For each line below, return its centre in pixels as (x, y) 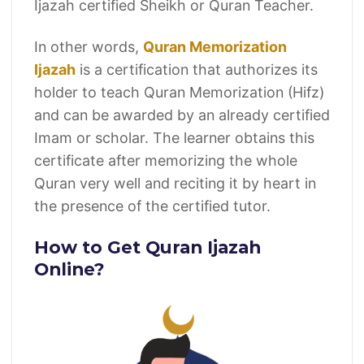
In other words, (88, 46)
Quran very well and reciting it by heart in (175, 183)
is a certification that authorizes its (196, 69)
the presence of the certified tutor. (152, 206)
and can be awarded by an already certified (182, 115)
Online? (69, 269)
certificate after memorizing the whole (165, 160)
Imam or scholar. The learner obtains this (174, 137)
